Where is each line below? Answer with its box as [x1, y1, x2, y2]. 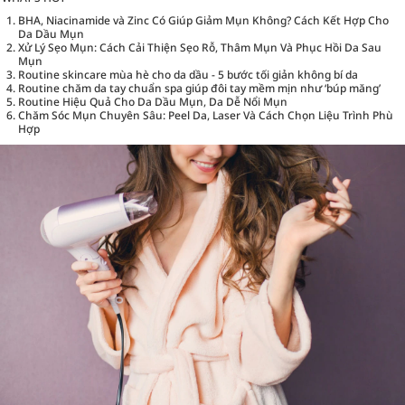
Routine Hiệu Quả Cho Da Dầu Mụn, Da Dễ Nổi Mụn [18, 94, 287, 110]
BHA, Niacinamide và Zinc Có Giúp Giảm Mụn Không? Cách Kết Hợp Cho [18, 13, 389, 29]
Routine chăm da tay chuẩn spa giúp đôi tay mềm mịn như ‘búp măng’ [18, 80, 381, 97]
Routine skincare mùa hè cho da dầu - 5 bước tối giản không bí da [18, 67, 358, 83]
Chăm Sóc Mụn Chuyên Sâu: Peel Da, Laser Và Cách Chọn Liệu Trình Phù [18, 108, 393, 124]
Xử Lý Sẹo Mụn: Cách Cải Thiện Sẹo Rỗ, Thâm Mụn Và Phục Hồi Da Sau [18, 40, 381, 56]
